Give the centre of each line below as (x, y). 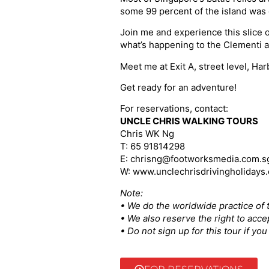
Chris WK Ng (147, 134)
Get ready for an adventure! (178, 88)
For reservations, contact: (174, 109)
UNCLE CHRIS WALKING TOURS (189, 121)
